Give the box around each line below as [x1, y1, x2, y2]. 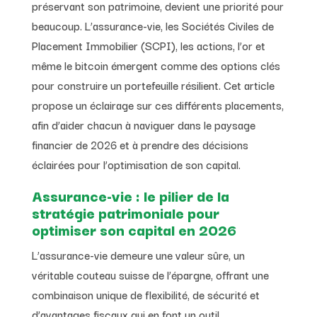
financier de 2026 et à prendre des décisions [31, 135, 248, 153]
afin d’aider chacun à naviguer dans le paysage [31, 115, 255, 133]
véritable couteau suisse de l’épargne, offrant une [31, 265, 269, 283]
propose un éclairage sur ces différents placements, [31, 96, 284, 113]
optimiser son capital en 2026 [31, 217, 237, 241]
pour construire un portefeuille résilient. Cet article [31, 76, 275, 93]
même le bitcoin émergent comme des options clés [31, 56, 280, 74]
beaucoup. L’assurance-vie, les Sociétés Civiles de [31, 16, 274, 34]
